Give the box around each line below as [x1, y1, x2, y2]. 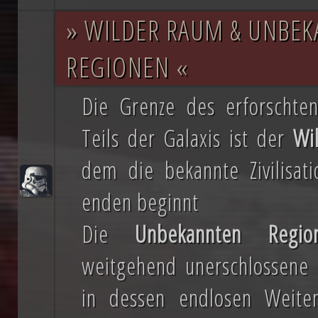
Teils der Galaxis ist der [82, 122, 293, 154]
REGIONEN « [66, 48, 189, 85]
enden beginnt [82, 186, 199, 218]
